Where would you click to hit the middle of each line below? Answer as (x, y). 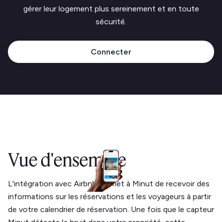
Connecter (111, 52)
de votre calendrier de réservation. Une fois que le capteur (111, 209)
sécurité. (111, 22)
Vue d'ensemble (67, 160)
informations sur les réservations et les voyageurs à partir (110, 196)
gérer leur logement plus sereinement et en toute (111, 9)
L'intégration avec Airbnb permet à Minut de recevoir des (109, 184)
